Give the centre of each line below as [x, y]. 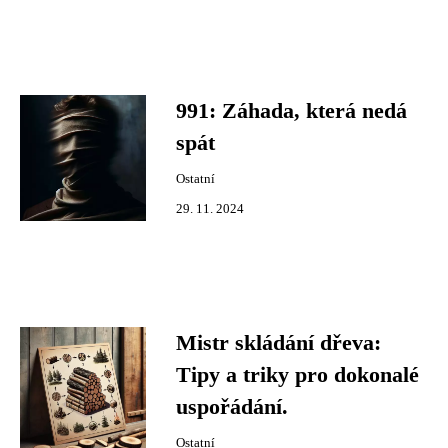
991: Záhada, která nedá [291, 111]
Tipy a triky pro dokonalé [297, 375]
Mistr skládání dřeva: [278, 343]
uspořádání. [232, 407]
